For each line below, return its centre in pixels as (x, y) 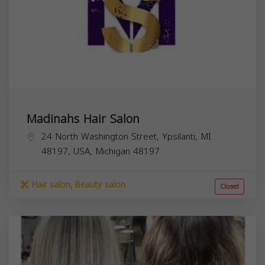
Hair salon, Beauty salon (77, 185)
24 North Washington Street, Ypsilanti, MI (126, 136)
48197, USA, (68, 151)
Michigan (113, 151)
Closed (230, 186)
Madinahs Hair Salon (83, 119)
